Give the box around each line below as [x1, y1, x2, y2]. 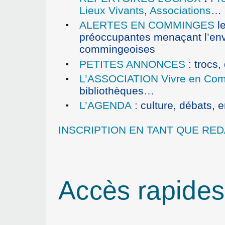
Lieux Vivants [79, 5, 144, 17]
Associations [150, 5, 211, 17]
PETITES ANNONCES [79, 58, 185, 70]
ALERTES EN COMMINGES [79, 19, 214, 31]
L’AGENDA [79, 99, 132, 111]
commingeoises [79, 43, 155, 55]
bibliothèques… [79, 84, 154, 96]
